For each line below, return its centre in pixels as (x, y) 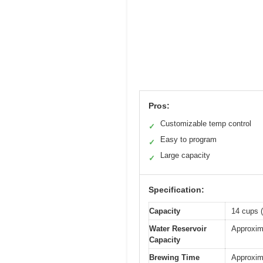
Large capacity (185, 156)
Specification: (176, 190)
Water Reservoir (178, 229)
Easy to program (188, 140)
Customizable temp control (206, 124)
